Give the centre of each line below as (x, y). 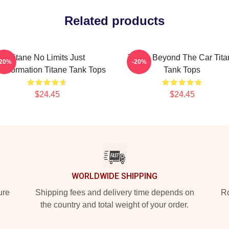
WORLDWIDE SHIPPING (114, 176)
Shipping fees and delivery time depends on (114, 192)
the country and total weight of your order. (114, 205)
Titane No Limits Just (47, 58)
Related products (114, 21)
